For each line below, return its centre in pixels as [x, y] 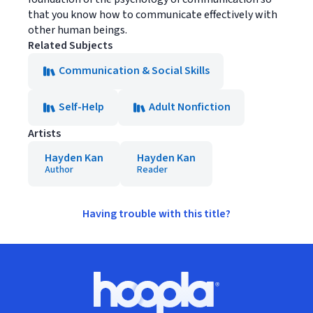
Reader [152, 170]
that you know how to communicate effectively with [153, 15]
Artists [44, 133]
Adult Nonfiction [190, 107]
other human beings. [78, 30]
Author [59, 170]
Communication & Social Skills [134, 71]
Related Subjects [70, 45]
